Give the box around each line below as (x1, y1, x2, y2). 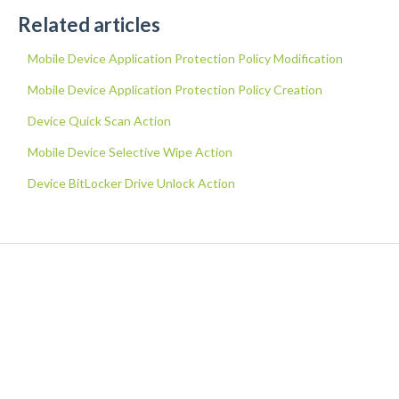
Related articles (17, 12, 160, 37)
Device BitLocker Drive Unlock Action (27, 175, 235, 191)
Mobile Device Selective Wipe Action (27, 143, 232, 159)
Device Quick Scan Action (27, 112, 171, 128)
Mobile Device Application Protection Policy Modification (27, 50, 343, 66)
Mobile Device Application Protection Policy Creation (27, 81, 322, 97)
